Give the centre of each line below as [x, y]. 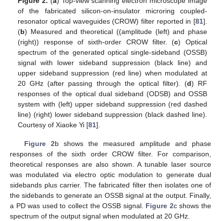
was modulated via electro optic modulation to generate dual [110, 175]
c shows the [192, 206]
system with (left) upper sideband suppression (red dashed [112, 104]
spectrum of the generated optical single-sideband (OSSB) [112, 53]
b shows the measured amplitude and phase [133, 144]
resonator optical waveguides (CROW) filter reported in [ [107, 21]
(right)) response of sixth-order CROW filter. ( [96, 42]
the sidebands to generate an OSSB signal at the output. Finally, [110, 196]
